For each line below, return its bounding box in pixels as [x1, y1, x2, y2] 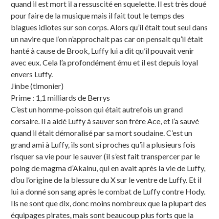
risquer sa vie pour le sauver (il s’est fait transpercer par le [11, 151, 200, 161]
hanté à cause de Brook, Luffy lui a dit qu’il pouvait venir [11, 45, 195, 55]
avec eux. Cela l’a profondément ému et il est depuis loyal [11, 57, 198, 67]
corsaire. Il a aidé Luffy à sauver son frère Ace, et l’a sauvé [11, 116, 199, 126]
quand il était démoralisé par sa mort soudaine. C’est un [11, 128, 193, 137]
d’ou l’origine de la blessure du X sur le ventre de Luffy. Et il [11, 175, 202, 184]
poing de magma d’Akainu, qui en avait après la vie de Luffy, [11, 163, 206, 173]
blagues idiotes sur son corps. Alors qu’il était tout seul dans [11, 22, 208, 32]
